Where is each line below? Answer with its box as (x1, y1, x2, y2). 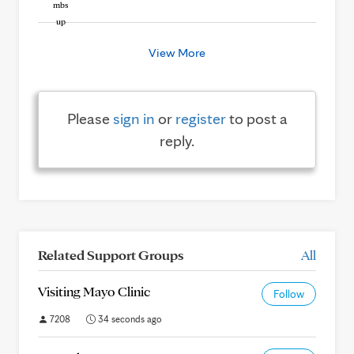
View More (149, 45, 205, 60)
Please (66, 109, 113, 128)
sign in (112, 109, 155, 128)
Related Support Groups (38, 247, 183, 263)
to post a (225, 109, 288, 128)
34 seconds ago (96, 313, 162, 325)
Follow (273, 288, 304, 300)
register (175, 109, 226, 128)
